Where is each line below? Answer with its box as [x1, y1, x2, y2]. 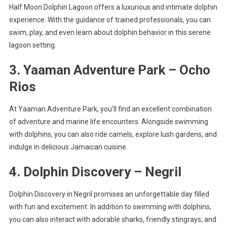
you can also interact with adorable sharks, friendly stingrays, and [9, 215, 216, 223]
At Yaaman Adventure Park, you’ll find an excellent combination [9, 104, 212, 113]
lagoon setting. [9, 41, 56, 49]
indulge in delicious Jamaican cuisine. [9, 142, 128, 151]
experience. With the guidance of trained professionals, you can [9, 15, 211, 24]
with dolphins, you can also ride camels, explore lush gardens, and [9, 130, 217, 138]
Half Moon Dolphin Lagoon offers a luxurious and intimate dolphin [9, 3, 217, 11]
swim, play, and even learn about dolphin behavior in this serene [9, 28, 211, 36]
